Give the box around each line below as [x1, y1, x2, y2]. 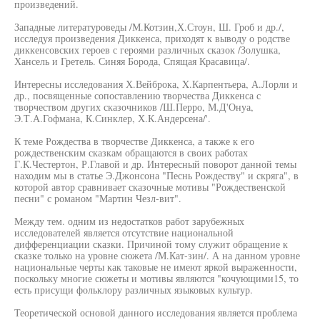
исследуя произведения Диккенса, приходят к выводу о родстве [14, 31, 290, 45]
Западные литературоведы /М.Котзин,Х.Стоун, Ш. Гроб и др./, [14, 20, 284, 34]
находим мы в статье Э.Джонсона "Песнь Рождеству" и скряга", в [14, 169, 299, 182]
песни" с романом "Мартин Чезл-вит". [14, 191, 181, 205]
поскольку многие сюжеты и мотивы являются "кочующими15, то [14, 271, 299, 285]
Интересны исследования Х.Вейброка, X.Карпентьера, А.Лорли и [14, 77, 298, 91]
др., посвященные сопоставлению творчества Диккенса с [14, 89, 261, 102]
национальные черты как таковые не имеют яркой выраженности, [14, 260, 297, 274]
